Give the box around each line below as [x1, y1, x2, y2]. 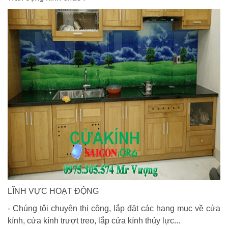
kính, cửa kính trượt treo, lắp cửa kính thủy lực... [8, 216, 180, 225]
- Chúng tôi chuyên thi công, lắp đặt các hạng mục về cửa [8, 204, 220, 213]
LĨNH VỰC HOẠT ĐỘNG [8, 187, 99, 196]
